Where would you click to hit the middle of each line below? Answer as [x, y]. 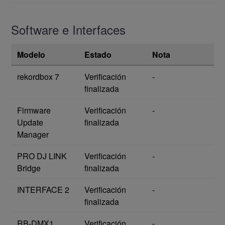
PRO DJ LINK [42, 156]
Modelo [31, 55]
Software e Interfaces [68, 30]
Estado [98, 55]
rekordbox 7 [38, 77]
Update [30, 123]
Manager [33, 135]
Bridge [29, 168]
